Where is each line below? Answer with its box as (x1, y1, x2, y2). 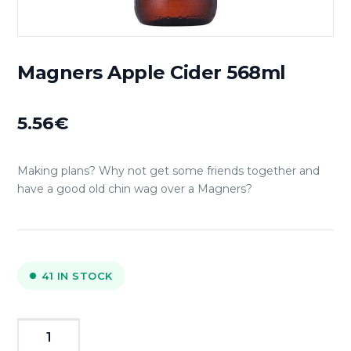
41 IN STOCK (42, 270, 113, 283)
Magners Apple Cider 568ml (17, 61, 286, 85)
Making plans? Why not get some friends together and (17, 164, 320, 179)
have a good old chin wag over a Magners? (17, 182, 253, 197)
